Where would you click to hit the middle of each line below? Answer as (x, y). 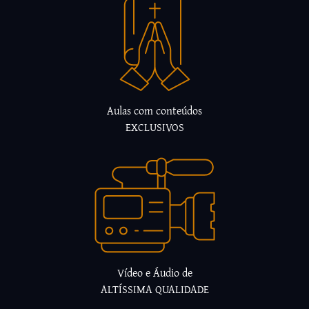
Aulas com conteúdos (154, 110)
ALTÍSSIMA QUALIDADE (154, 289)
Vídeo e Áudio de (154, 272)
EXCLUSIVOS (154, 127)
